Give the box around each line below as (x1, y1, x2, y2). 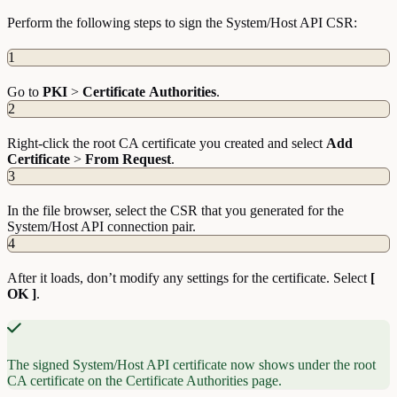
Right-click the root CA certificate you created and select (7, 136, 326, 152)
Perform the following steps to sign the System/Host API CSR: (7, 15, 357, 31)
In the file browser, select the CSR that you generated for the (7, 203, 344, 219)
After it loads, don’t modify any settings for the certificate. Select (7, 270, 370, 286)
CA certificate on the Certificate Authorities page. (7, 373, 282, 389)
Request (122, 152, 171, 167)
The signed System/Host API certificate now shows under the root (7, 357, 376, 373)
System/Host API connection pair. (7, 219, 196, 235)
